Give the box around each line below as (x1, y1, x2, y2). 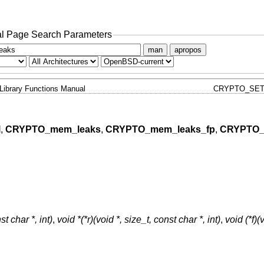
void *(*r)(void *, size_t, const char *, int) (57, 214, 220, 225)
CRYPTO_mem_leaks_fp (105, 124, 215, 135)
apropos (174, 45, 202, 54)
